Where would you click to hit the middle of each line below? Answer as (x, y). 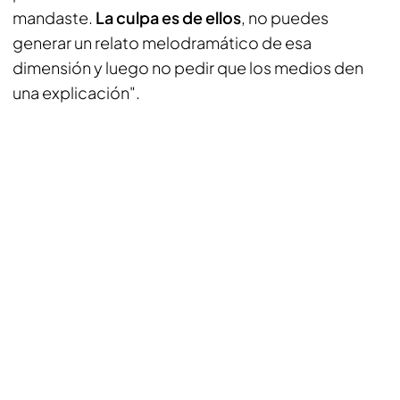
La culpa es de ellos (168, 17)
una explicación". (76, 92)
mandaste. (54, 17)
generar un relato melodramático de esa (162, 42)
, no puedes (285, 17)
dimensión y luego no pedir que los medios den (188, 67)
